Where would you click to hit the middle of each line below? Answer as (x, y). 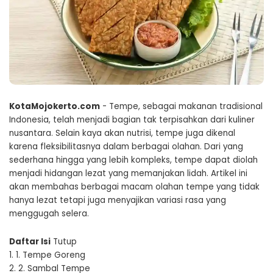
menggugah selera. (49, 214)
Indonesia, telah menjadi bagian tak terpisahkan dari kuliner (132, 120)
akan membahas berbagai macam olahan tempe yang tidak (134, 187)
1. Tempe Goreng (51, 255)
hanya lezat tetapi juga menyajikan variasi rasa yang (118, 200)
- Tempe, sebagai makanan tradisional (181, 107)
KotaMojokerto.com (55, 107)
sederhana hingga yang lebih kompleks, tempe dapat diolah (133, 160)
